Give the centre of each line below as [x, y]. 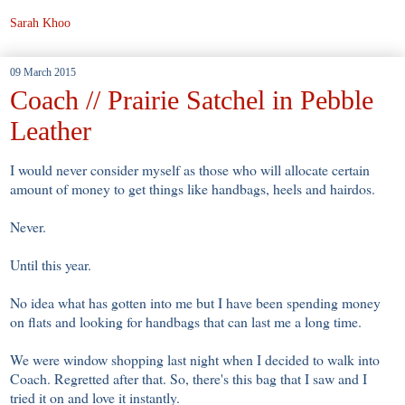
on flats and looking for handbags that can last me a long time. [188, 321]
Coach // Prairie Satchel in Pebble [192, 99]
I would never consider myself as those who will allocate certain [190, 169]
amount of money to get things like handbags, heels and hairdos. [195, 188]
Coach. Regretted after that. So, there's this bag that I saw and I [188, 378]
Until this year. [53, 264]
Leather [51, 130]
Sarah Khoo [40, 22]
